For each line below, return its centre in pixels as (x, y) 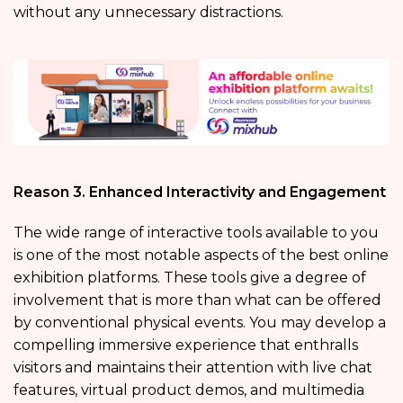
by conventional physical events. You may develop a (200, 322)
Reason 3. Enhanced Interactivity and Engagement (200, 192)
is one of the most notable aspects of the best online (201, 255)
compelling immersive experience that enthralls (186, 345)
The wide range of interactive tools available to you (196, 232)
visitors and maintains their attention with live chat (193, 367)
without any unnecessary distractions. (148, 13)
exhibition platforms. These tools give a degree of (190, 277)
